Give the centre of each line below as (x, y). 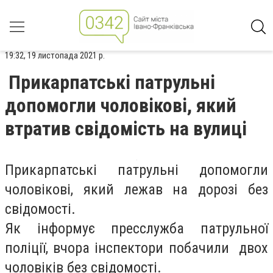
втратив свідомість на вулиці (126, 129)
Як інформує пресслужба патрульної (136, 229)
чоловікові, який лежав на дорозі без (136, 190)
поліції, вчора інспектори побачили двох (136, 248)
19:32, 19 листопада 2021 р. (55, 55)
